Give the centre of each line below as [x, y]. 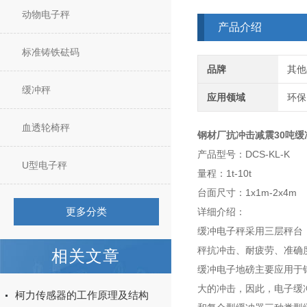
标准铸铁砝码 [51, 52]
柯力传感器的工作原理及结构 [82, 295]
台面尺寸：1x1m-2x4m [247, 193]
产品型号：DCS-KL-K [244, 154]
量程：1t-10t [224, 173]
